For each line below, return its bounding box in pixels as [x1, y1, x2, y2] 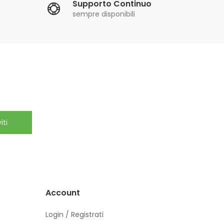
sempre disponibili [72, 8, 135, 19]
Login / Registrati [45, 209, 103, 220]
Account [45, 187, 80, 199]
